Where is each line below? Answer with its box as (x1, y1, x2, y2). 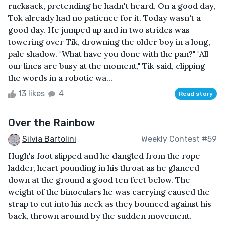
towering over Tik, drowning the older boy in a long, (8, 36, 210, 47)
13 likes (16, 88, 47, 98)
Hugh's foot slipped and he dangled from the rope (8, 150, 200, 161)
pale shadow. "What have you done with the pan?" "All (8, 48, 208, 59)
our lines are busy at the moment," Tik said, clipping (8, 60, 205, 71)
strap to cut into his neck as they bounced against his (8, 198, 211, 209)
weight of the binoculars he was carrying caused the (8, 186, 210, 197)
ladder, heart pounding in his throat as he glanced (8, 162, 199, 173)
